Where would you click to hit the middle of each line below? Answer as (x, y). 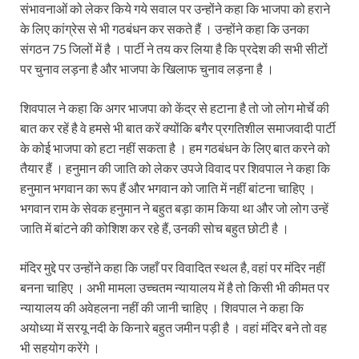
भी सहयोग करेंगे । (60, 347)
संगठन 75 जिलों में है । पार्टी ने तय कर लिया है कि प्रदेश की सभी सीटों (174, 48)
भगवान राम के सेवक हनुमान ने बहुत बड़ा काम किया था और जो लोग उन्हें (174, 208)
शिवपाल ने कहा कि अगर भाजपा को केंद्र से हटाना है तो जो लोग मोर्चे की (175, 107)
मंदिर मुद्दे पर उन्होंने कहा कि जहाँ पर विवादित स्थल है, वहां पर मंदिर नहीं (173, 267)
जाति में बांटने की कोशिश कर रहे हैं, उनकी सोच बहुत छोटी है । (155, 228)
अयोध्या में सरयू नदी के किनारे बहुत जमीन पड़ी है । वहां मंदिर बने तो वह (173, 327)
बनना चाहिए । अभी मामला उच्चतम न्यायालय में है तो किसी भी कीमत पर (175, 287)
